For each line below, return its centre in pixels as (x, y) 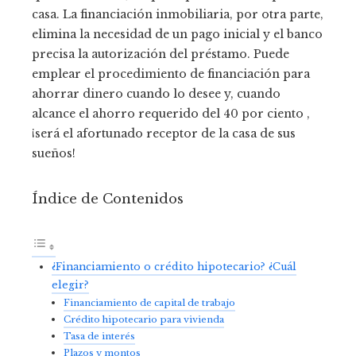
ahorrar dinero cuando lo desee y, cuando (156, 94)
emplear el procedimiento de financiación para (171, 74)
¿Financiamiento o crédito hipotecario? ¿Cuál (174, 267)
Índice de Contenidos (108, 199)
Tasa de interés (99, 336)
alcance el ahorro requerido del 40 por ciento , (171, 114)
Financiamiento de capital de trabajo (149, 303)
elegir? (70, 285)
